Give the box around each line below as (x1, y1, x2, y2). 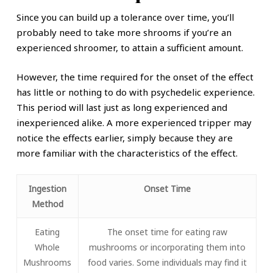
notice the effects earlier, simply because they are (16, 131, 233, 144)
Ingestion (28, 183, 66, 195)
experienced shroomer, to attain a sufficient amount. (16, 41, 246, 54)
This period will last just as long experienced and (16, 101, 227, 113)
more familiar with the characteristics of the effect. (16, 146, 238, 159)
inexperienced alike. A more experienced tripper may (16, 116, 252, 129)
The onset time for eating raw (107, 226, 227, 238)
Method (31, 198, 63, 210)
